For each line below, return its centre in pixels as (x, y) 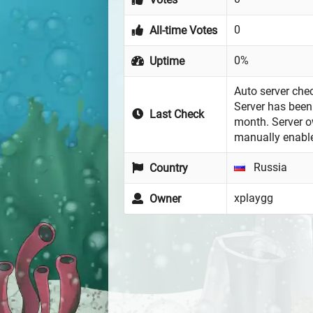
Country (168, 168)
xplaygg (254, 198)
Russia (269, 168)
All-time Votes (182, 31)
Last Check (176, 115)
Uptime (166, 61)
